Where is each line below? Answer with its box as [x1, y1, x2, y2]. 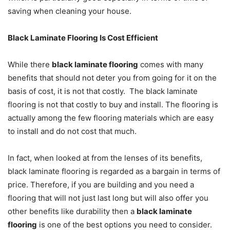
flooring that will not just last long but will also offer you [8, 193, 208, 203]
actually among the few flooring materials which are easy [8, 113, 214, 123]
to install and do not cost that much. [8, 126, 137, 137]
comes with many [138, 60, 203, 70]
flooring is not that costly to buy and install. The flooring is [8, 100, 218, 110]
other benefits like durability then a [8, 206, 137, 217]
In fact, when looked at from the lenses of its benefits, [8, 153, 202, 163]
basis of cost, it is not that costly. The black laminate [8, 86, 198, 97]
